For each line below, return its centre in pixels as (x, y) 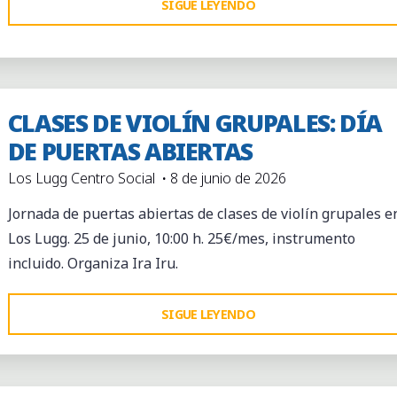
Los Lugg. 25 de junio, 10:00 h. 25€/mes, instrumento (181, 238)
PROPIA (283, 52)
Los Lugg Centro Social (81, 178)
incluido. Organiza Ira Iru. (93, 263)
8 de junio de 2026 (229, 178)
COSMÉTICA (295, 77)
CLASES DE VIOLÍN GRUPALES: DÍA (195, 122)
